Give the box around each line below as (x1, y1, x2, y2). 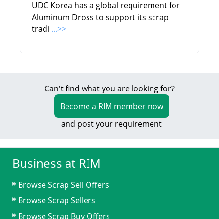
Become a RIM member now (60, 101, 163, 111)
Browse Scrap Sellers (18, 195, 95, 206)
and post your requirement (57, 118, 162, 129)
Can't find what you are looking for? (44, 83, 175, 94)
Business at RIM (12, 155, 101, 171)
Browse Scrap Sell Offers (18, 179, 109, 190)
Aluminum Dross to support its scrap (32, 12, 169, 22)
